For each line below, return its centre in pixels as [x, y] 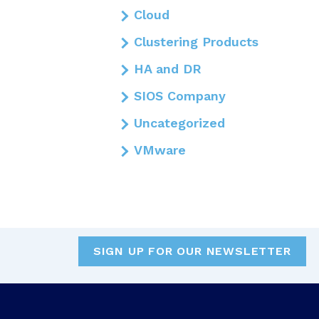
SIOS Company [179, 96]
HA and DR [167, 69]
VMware [159, 150]
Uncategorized [179, 123]
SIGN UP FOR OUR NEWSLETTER [192, 251]
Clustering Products [196, 42]
